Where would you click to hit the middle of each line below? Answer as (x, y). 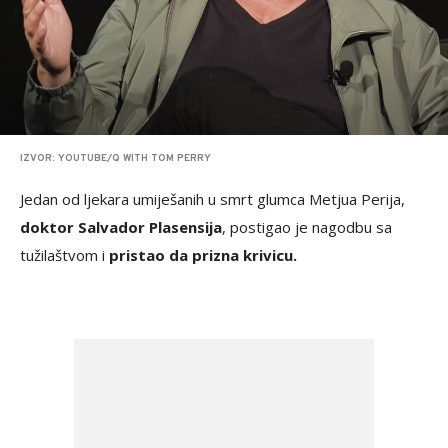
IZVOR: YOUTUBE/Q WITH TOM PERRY (115, 158)
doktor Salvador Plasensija (121, 226)
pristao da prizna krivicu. (203, 254)
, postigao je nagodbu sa (307, 226)
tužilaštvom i (64, 254)
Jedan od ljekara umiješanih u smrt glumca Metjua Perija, (212, 198)
